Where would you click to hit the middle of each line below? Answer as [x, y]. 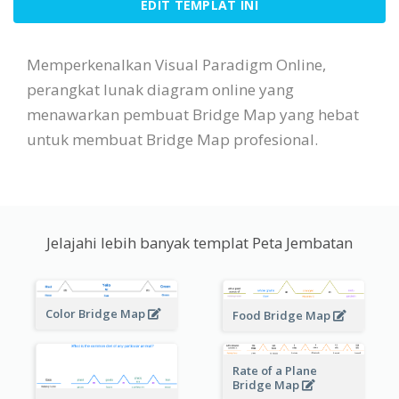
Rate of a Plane [274, 370]
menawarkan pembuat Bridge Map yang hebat [193, 114]
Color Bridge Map [96, 314]
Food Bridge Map [282, 316]
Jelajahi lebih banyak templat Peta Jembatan [199, 242]
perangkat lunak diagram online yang [160, 89]
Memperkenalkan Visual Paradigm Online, [176, 64]
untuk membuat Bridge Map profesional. [172, 139]
